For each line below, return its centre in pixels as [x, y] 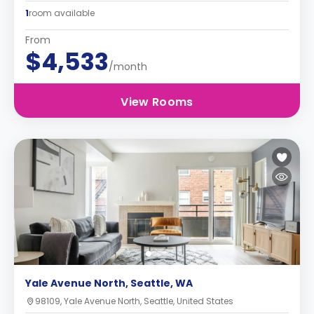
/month [128, 67]
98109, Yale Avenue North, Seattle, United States [134, 301]
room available [62, 13]
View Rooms [157, 102]
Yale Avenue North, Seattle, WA [109, 283]
